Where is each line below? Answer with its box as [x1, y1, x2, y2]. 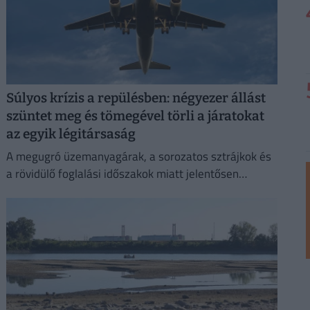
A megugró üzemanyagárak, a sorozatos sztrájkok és [6, 147, 271, 165]
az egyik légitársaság [6, 126, 136, 143]
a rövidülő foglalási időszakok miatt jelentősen [6, 164, 239, 183]
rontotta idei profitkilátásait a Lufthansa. [6, 181, 210, 200]
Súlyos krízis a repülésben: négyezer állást [6, 90, 266, 107]
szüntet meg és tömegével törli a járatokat [6, 108, 264, 125]
